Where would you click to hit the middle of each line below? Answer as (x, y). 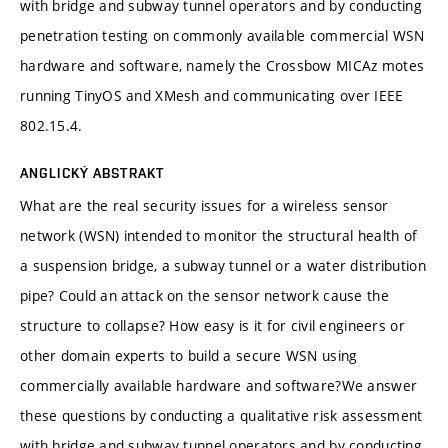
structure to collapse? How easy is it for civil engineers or (212, 325)
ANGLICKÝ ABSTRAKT (92, 172)
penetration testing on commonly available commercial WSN (222, 35)
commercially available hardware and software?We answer (219, 385)
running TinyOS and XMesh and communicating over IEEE (212, 95)
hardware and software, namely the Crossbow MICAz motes (222, 65)
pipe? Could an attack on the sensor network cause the (204, 295)
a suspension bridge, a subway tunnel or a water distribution (223, 265)
